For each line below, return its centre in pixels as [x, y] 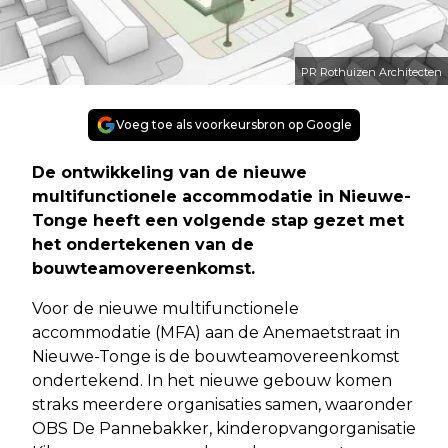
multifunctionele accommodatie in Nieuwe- [221, 197]
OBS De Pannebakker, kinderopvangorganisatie [224, 429]
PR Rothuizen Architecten [371, 72]
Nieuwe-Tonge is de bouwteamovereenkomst [216, 357]
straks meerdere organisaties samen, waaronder [222, 405]
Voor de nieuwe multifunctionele [165, 309]
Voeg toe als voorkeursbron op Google [234, 125]
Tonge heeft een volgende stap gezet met [218, 221]
